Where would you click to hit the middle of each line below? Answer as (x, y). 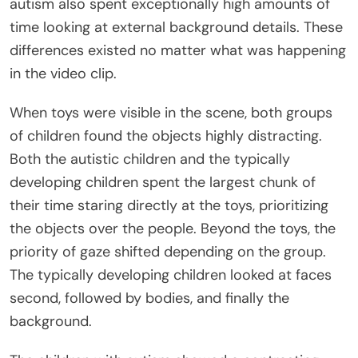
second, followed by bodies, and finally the (149, 298)
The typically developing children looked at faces (171, 274)
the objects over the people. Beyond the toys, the (173, 228)
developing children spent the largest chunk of (163, 182)
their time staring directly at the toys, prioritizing (169, 205)
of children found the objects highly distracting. (166, 135)
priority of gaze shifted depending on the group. (168, 251)
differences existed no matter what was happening (178, 50)
